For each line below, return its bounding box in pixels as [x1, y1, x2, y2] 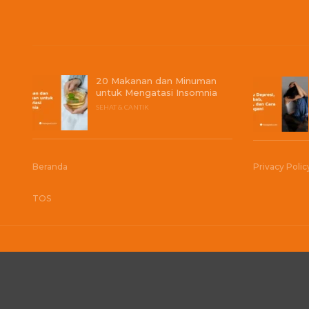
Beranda [32, 161, 68, 172]
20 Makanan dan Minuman [96, 75, 217, 86]
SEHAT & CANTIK [96, 103, 149, 111]
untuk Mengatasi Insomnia [96, 87, 217, 98]
